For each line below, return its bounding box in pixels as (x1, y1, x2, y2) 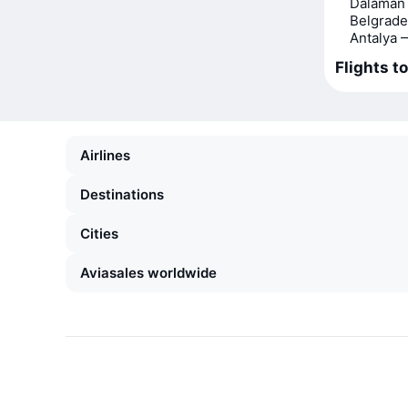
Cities (80, 225, 118, 242)
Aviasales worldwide (80, 264, 217, 281)
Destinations (80, 186, 164, 203)
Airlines (80, 147, 130, 164)
